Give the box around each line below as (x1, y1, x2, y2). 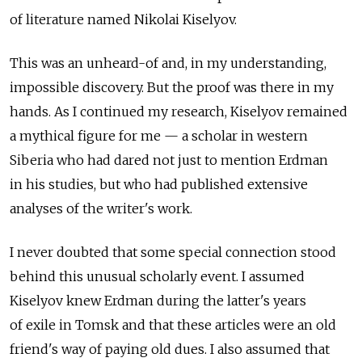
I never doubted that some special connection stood (10, 243, 336, 260)
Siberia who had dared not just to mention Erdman (10, 151, 328, 168)
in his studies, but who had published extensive (10, 175, 308, 192)
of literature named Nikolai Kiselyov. (10, 11, 237, 27)
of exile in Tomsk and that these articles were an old (10, 316, 336, 333)
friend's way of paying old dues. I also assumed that (10, 340, 330, 357)
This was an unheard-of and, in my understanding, (10, 54, 326, 71)
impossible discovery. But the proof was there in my (10, 78, 334, 95)
